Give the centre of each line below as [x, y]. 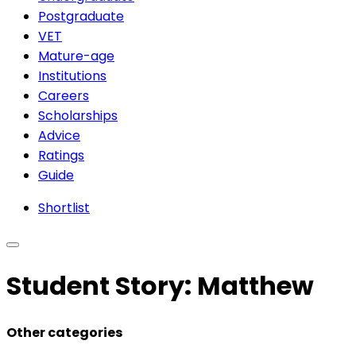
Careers [64, 95]
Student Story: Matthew [160, 286]
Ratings [61, 155]
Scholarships [78, 115]
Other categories [64, 332]
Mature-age [76, 56]
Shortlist [64, 207]
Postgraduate [81, 16]
